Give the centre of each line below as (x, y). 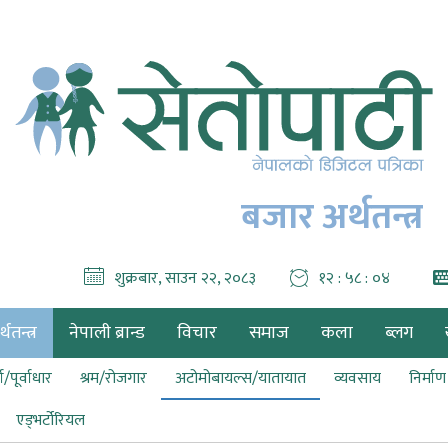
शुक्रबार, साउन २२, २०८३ (185, 278)
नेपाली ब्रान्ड (107, 333)
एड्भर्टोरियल (50, 420)
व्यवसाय (357, 378)
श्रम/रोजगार (113, 378)
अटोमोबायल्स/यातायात (240, 378)
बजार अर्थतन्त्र (332, 217)
